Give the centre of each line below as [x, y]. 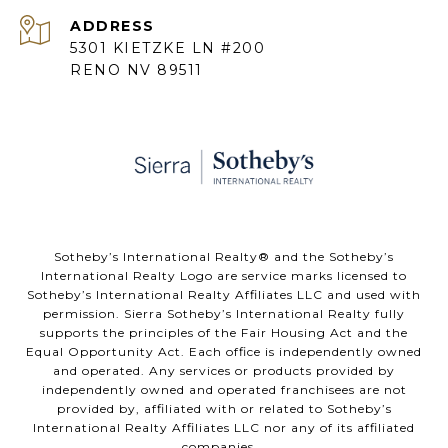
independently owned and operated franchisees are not [224, 390]
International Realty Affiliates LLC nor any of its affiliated [224, 428]
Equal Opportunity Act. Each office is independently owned [224, 352]
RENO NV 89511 [136, 70]
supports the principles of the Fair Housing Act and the [224, 333]
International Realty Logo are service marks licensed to [224, 276]
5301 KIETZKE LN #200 [167, 48]
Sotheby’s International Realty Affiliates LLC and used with [224, 295]
